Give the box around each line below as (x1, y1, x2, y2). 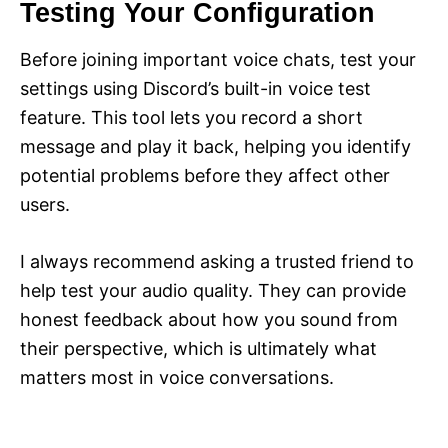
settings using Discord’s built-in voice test (20, 77, 371, 99)
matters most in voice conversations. (20, 366, 334, 388)
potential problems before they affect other (20, 164, 390, 186)
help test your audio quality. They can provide (20, 279, 406, 301)
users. (20, 193, 70, 215)
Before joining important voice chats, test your (20, 48, 416, 70)
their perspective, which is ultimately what (20, 337, 377, 359)
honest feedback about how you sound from (20, 308, 398, 330)
